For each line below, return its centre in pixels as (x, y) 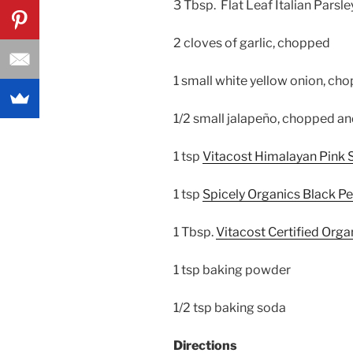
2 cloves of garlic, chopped (252, 43)
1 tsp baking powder (232, 269)
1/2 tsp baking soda (230, 307)
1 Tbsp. (195, 232)
